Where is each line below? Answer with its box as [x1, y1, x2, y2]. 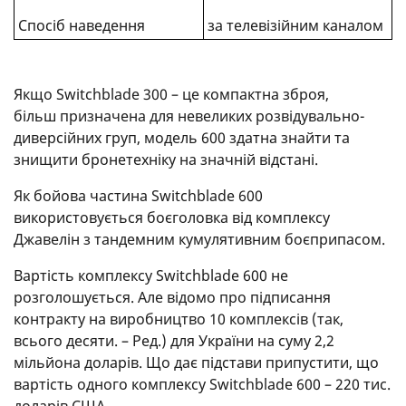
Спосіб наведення [17, 14, 145, 35]
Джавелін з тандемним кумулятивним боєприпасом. [14, 228, 385, 249]
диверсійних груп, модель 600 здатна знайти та [14, 127, 350, 148]
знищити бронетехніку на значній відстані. [14, 149, 318, 169]
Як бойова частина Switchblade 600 [14, 185, 263, 206]
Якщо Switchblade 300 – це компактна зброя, [14, 83, 329, 104]
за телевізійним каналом [207, 14, 383, 35]
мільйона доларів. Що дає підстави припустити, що [14, 352, 379, 372]
